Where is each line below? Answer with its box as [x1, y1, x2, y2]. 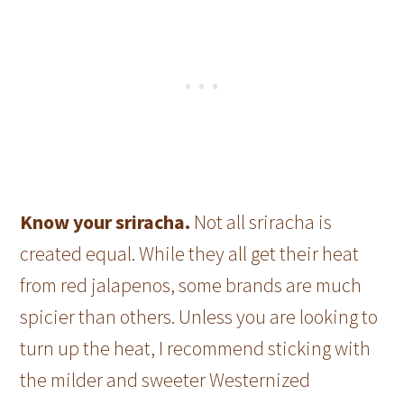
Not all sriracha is [194, 208, 333, 234]
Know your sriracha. [20, 208, 195, 234]
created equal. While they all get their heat [20, 240, 360, 266]
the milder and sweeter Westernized [20, 366, 311, 392]
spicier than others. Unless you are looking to [20, 303, 379, 329]
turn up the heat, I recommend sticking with [20, 335, 372, 361]
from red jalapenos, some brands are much [20, 271, 363, 298]
